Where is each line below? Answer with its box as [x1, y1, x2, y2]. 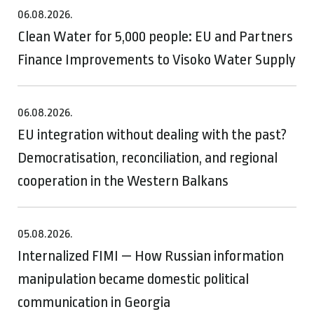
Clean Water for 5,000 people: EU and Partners [18, 27, 293, 45]
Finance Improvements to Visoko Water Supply [18, 50, 296, 68]
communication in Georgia [18, 293, 170, 310]
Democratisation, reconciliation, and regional [18, 149, 278, 166]
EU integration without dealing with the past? [18, 125, 287, 143]
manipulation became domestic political [18, 270, 249, 287]
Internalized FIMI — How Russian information [18, 247, 284, 264]
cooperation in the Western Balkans [18, 172, 228, 189]
